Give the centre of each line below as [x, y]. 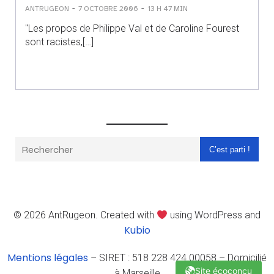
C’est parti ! [229, 149]
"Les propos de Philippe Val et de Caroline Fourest [132, 28]
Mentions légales [48, 258]
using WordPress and [214, 215]
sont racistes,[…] [59, 42]
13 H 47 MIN [168, 8]
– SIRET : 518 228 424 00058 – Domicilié [177, 258]
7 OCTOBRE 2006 [108, 8]
